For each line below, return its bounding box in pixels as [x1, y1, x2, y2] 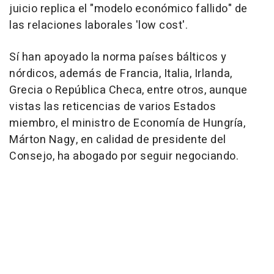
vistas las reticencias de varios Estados [9, 98, 216, 116]
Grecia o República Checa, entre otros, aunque [9, 82, 248, 99]
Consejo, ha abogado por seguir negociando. [9, 148, 239, 165]
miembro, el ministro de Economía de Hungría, [9, 115, 245, 132]
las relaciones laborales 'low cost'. [9, 17, 188, 34]
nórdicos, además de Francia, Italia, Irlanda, [9, 65, 232, 83]
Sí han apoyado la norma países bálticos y [9, 49, 227, 66]
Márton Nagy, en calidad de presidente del [9, 131, 226, 149]
